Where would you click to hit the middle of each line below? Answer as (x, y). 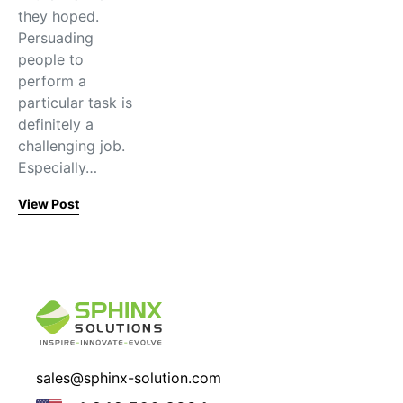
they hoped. (58, 16)
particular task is (75, 103)
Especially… (58, 167)
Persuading (56, 38)
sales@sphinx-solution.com (129, 378)
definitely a (56, 124)
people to (51, 59)
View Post (49, 204)
